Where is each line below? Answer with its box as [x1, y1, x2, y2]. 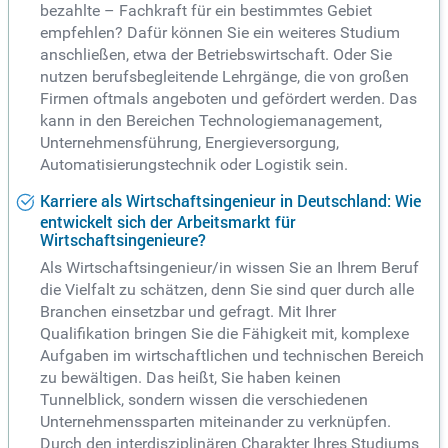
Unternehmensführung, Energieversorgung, [40, 133, 339, 153]
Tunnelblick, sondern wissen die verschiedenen [40, 390, 368, 410]
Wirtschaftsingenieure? [40, 229, 206, 252]
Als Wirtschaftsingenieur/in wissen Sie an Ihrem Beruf [40, 258, 419, 278]
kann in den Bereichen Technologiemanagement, [40, 111, 382, 131]
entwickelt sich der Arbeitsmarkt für [40, 211, 296, 234]
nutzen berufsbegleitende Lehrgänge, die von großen [40, 67, 409, 87]
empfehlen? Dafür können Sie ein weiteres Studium [40, 23, 400, 43]
